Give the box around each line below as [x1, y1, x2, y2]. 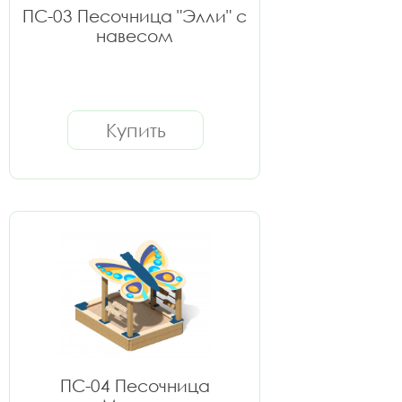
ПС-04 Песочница [59, 375, 210, 396]
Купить [105, 118, 166, 142]
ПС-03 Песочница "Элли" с [22, 5, 247, 26]
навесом [96, 25, 173, 46]
